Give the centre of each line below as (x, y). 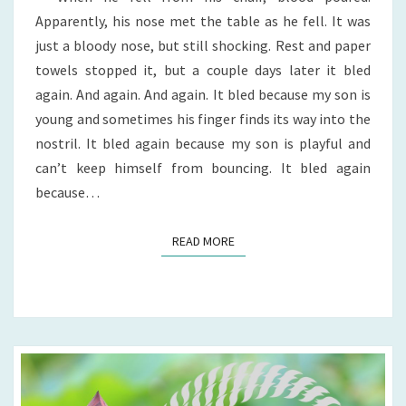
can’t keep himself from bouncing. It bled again (203, 168)
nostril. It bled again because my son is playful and (203, 144)
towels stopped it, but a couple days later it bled (203, 70)
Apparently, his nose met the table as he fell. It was (203, 21)
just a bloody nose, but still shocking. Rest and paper (203, 46)
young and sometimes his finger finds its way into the (203, 119)
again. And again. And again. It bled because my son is (203, 95)
